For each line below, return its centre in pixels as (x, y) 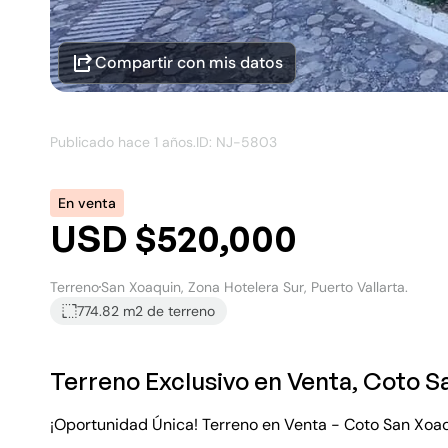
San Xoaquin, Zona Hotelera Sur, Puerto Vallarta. (254, 287)
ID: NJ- (218, 142)
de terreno (181, 311)
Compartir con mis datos (189, 62)
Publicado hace (102, 142)
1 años (173, 142)
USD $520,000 (173, 238)
